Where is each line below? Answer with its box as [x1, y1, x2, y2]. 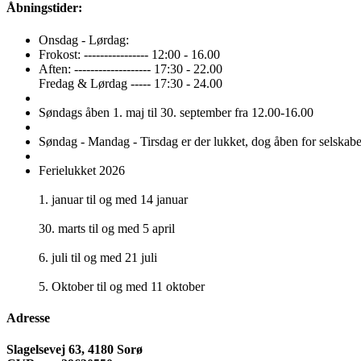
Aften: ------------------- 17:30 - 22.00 [39, 61, 222, 76]
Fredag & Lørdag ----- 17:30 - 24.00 [39, 76, 222, 90]
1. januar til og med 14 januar [39, 192, 188, 206]
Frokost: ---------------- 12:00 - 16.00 [39, 47, 220, 61]
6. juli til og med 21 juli [39, 250, 157, 264]
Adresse [6, 310, 50, 325]
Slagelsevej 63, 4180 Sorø [6, 342, 143, 357]
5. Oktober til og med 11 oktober [39, 279, 205, 293]
